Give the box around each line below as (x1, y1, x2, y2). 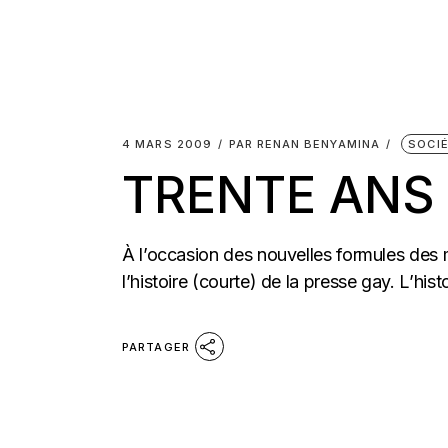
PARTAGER (122, 339, 190, 354)
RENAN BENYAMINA (256, 137, 381, 151)
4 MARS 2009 (122, 137, 213, 151)
